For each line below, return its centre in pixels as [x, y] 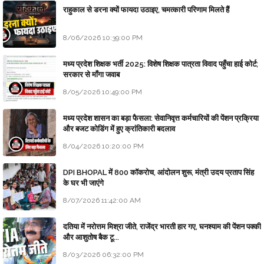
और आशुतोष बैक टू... [91, 237]
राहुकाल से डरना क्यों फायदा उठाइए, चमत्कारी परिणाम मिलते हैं [146, 10]
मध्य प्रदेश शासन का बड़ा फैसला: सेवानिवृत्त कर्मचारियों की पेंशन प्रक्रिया [161, 118]
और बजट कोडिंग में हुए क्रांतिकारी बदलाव [119, 129]
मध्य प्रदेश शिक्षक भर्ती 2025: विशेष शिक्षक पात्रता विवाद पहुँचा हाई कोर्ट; [161, 64]
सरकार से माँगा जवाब [91, 75]
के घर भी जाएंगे [83, 183]
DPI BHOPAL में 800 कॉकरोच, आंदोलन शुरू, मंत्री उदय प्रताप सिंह [159, 173]
